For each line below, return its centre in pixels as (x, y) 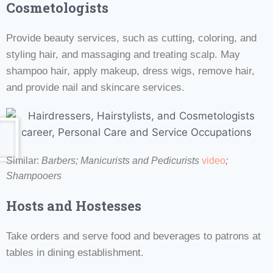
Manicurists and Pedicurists (141, 160)
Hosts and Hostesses (74, 205)
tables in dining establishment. (75, 252)
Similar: (24, 160)
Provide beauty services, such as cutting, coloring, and (131, 38)
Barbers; (61, 160)
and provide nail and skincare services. (95, 87)
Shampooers (34, 175)
